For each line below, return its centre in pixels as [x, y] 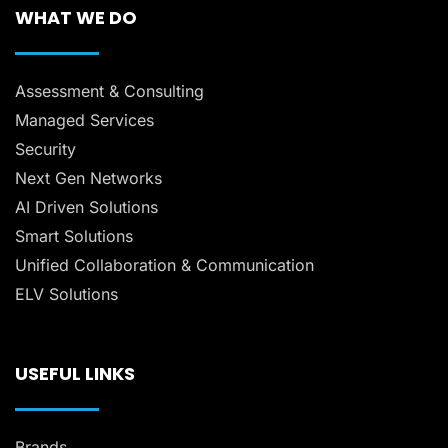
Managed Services [84, 120]
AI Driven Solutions [86, 207]
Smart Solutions [74, 236]
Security [45, 149]
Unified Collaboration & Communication [164, 265]
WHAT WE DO [76, 18]
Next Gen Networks [88, 178]
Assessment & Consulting [109, 91]
